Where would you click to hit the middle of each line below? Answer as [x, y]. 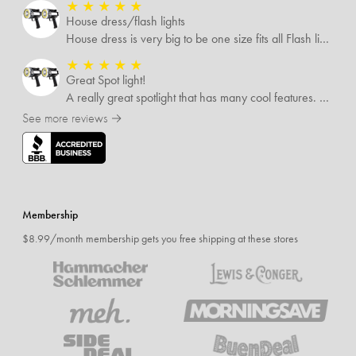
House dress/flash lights [126, 22]
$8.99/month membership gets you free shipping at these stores [160, 238]
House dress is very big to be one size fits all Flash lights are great [325, 39]
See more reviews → [72, 118]
